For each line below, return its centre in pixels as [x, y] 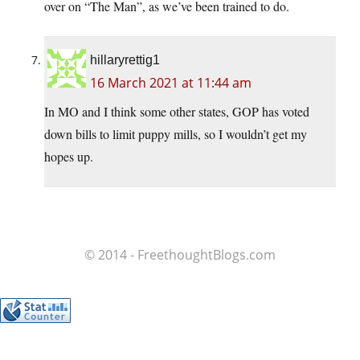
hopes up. [69, 157]
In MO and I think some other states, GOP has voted [177, 112]
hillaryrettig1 [125, 60]
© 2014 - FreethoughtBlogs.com [180, 255]
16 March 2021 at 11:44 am [171, 83]
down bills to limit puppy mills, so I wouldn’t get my [176, 134]
